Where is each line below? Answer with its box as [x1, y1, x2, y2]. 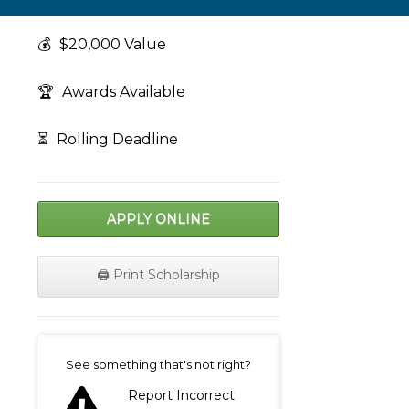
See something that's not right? [66, 357, 251, 372]
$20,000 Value [56, 36, 166, 54]
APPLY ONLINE [107, 211, 210, 228]
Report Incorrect [128, 387, 235, 404]
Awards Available [58, 83, 185, 101]
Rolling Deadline [53, 131, 178, 149]
